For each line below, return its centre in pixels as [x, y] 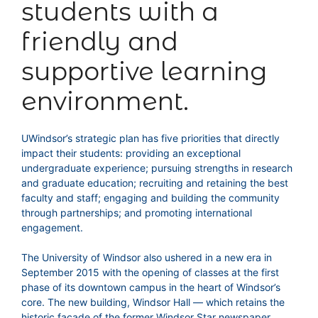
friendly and [100, 42]
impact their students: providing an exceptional [131, 153]
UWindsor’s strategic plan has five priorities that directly [150, 138]
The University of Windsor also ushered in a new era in [147, 258]
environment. [105, 102]
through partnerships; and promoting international [137, 213]
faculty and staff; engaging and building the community [150, 198]
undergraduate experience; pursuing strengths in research [157, 168]
